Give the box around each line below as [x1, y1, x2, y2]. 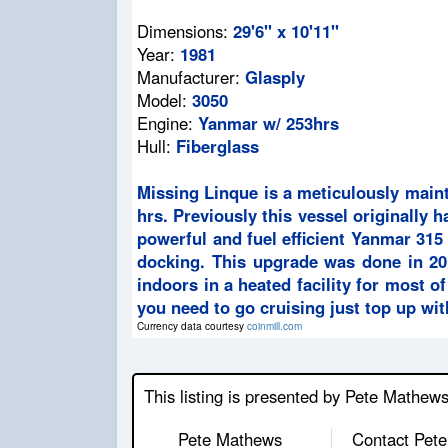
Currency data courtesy [137, 317, 248, 333]
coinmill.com [247, 317, 303, 333]
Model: [137, 87, 193, 112]
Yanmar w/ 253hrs [198, 110, 340, 135]
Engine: [137, 110, 199, 135]
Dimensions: [137, 18, 234, 43]
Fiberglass [176, 133, 260, 158]
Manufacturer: [137, 64, 246, 89]
